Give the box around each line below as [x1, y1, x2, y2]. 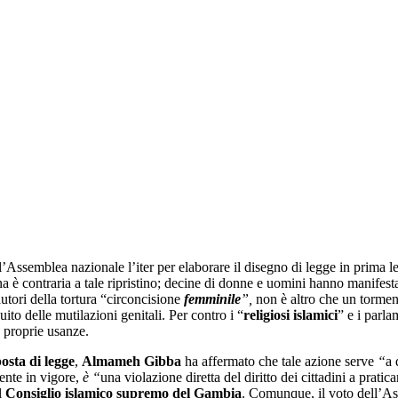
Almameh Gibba [82, 354, 181, 370]
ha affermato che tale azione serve [181, 354, 378, 370]
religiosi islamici [243, 307, 338, 323]
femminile [180, 291, 241, 307]
